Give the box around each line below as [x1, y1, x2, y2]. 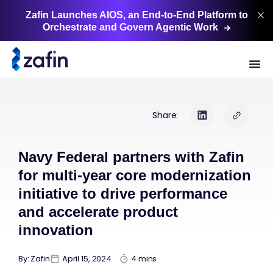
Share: [152, 109, 180, 121]
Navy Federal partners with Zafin [18, 149, 244, 165]
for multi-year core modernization [18, 167, 251, 183]
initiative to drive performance [18, 185, 227, 202]
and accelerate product [18, 204, 178, 220]
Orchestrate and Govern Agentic [43, 22, 194, 32]
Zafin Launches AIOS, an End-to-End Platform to [25, 10, 248, 20]
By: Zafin [18, 253, 50, 264]
